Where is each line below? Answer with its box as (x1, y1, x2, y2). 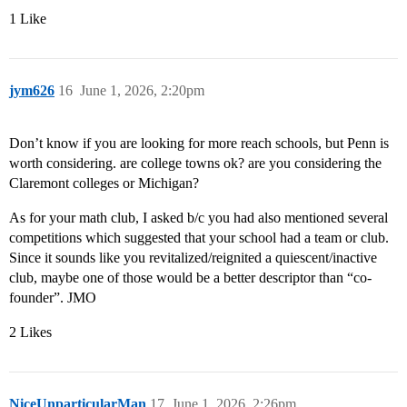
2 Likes (9, 324, 52, 341)
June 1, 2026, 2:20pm (80, 83, 204, 99)
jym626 (9, 83, 55, 99)
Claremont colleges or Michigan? (9, 175, 199, 192)
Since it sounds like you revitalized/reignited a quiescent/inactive (9, 250, 377, 266)
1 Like (9, 11, 46, 27)
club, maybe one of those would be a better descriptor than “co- (9, 270, 372, 286)
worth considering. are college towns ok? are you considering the (9, 155, 382, 172)
